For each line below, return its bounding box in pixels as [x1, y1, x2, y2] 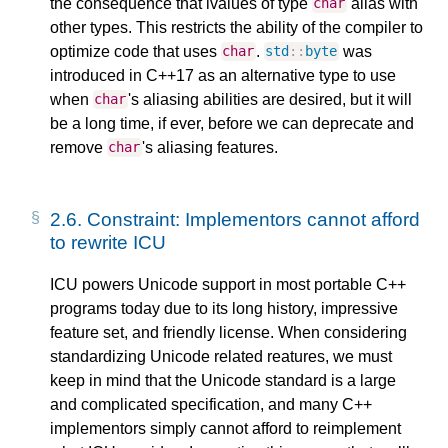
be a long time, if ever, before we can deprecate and [50, 114, 414, 132]
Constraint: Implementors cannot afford [87, 208, 420, 230]
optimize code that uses [50, 42, 221, 60]
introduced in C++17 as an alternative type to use [50, 66, 396, 84]
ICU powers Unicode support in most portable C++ [50, 275, 406, 293]
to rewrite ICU [50, 231, 166, 253]
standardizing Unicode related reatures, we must [50, 347, 392, 365]
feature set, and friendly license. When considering [50, 323, 407, 341]
